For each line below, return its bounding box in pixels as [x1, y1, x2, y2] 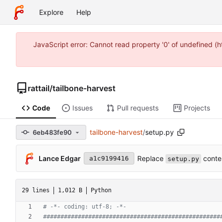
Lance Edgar [39, 154, 81, 163]
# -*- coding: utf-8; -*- [43, 203, 126, 211]
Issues [72, 104, 93, 112]
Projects [183, 104, 210, 112]
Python [91, 186, 111, 194]
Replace [137, 154, 166, 163]
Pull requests [116, 104, 159, 112]
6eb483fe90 [33, 128, 72, 136]
